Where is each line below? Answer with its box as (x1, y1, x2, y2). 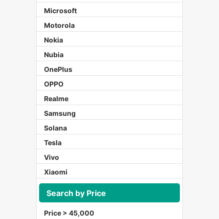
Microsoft (44, 6, 77, 15)
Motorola (44, 21, 75, 30)
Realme (44, 94, 68, 103)
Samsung (44, 109, 76, 118)
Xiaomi (44, 168, 67, 176)
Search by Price (46, 188, 106, 198)
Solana (44, 124, 67, 132)
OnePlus (44, 65, 72, 74)
